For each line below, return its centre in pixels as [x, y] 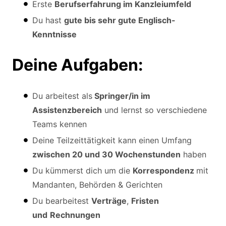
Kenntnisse [54, 34]
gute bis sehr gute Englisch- [120, 20]
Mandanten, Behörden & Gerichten [97, 184]
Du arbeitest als [62, 96]
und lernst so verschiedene [154, 110]
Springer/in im [121, 96]
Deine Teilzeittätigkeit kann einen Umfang [112, 140]
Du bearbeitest [62, 201]
